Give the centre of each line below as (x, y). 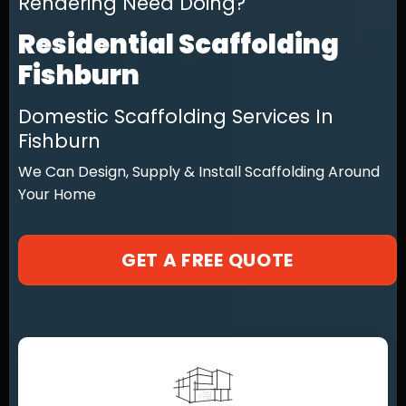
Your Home (57, 194)
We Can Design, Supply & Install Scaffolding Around (199, 172)
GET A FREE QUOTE (208, 260)
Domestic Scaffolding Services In (176, 116)
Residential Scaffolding (179, 44)
